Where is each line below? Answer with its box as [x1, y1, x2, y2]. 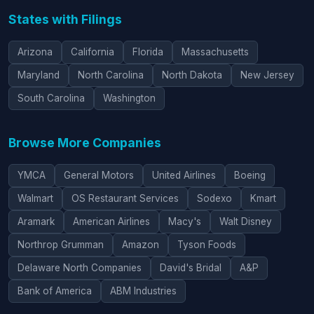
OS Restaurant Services [71, 192, 179, 204]
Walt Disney [219, 215, 272, 227]
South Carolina [18, 92, 85, 104]
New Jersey [240, 69, 294, 81]
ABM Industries [110, 285, 177, 296]
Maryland [18, 69, 60, 81]
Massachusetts [182, 46, 249, 57]
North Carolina [78, 69, 144, 81]
